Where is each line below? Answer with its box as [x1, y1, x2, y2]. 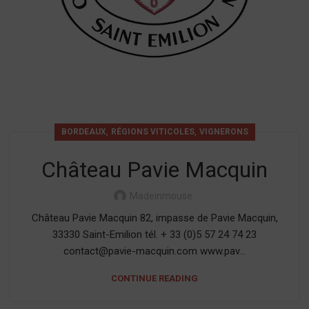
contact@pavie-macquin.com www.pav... [63, 245, 246, 257]
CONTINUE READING [111, 273, 198, 283]
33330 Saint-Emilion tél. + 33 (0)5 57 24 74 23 [52, 228, 257, 241]
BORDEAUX [61, 127, 106, 137]
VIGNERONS [199, 127, 248, 137]
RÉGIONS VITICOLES [110, 127, 195, 137]
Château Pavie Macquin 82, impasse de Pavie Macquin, [31, 212, 278, 224]
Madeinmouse [129, 190, 192, 201]
